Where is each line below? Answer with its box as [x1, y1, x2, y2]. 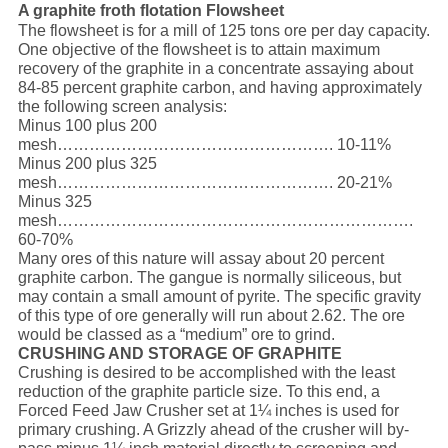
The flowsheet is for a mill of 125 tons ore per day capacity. [17, 22, 430, 40]
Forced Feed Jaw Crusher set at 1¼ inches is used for [17, 402, 399, 420]
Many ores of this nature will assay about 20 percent [17, 250, 384, 268]
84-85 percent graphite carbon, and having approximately [17, 79, 422, 97]
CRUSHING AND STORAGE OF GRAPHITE [17, 345, 342, 363]
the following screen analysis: [17, 98, 227, 116]
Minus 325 [17, 193, 92, 211]
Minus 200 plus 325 [17, 155, 157, 173]
